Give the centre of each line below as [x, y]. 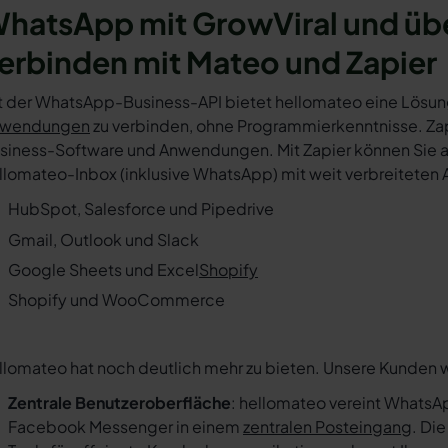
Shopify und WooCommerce [116, 300]
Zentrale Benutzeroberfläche [119, 402]
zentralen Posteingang [327, 426]
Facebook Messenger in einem [125, 426]
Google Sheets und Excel [103, 269]
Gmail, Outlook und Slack [103, 239]
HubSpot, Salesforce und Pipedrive [141, 209]
